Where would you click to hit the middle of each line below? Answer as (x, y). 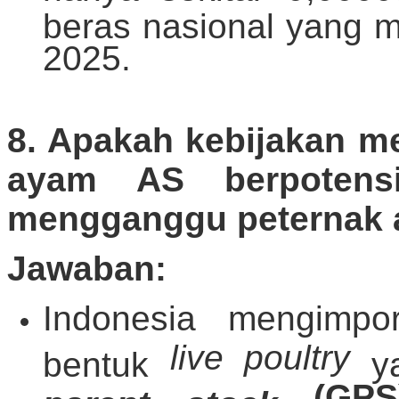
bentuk (106, 361)
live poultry (260, 358)
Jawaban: (87, 269)
